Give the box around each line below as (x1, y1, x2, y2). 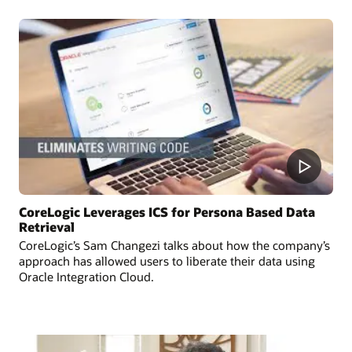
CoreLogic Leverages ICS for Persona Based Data (19, 203, 315, 220)
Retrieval (19, 218, 75, 235)
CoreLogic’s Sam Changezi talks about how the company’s (19, 236, 330, 253)
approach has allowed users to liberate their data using (19, 252, 315, 269)
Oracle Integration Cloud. (19, 268, 154, 284)
